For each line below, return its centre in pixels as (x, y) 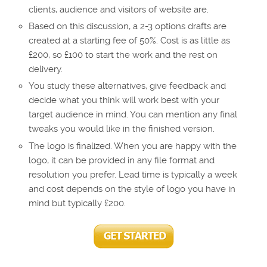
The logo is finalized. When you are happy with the (133, 146)
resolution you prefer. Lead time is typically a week (133, 174)
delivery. (46, 69)
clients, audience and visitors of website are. (119, 10)
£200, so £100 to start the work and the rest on (123, 55)
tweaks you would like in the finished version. (122, 129)
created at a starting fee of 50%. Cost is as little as (130, 41)
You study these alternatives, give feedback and (128, 86)
